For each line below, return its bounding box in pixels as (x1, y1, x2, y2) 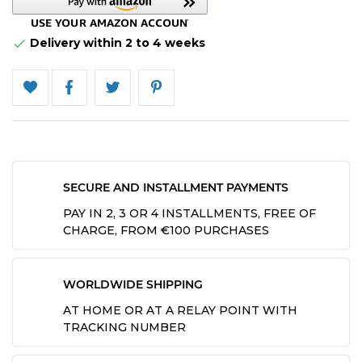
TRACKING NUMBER (63, 319, 186, 335)
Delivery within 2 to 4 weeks (27, 35, 205, 50)
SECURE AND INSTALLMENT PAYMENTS (63, 179, 288, 195)
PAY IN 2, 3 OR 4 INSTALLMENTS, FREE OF (63, 205, 316, 221)
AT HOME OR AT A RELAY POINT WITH (63, 302, 297, 318)
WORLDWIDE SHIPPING (63, 276, 203, 292)
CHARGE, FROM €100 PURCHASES (63, 222, 269, 238)
